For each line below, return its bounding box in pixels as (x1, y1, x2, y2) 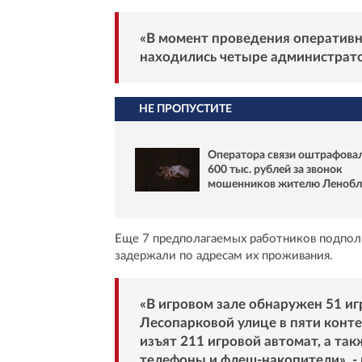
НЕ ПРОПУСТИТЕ (139, 103, 232, 116)
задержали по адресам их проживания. (115, 249, 333, 262)
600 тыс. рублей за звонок (208, 163, 343, 175)
